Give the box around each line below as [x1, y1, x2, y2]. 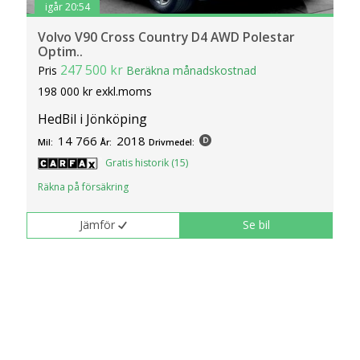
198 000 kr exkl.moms [38, 83, 153, 99]
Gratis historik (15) [105, 156, 189, 170]
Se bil [243, 217, 271, 233]
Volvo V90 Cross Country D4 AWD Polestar [38, 27, 296, 46]
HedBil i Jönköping [38, 110, 148, 129]
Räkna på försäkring [38, 179, 129, 194]
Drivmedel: [149, 137, 195, 149]
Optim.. [38, 42, 84, 60]
